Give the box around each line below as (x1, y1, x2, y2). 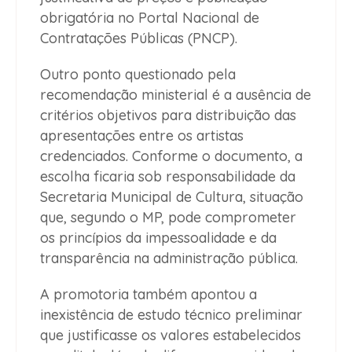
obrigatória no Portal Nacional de (40, 8, 259, 27)
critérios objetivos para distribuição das (40, 105, 296, 124)
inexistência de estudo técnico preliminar (40, 305, 302, 324)
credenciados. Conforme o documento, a (40, 146, 302, 165)
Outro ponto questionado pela (40, 64, 236, 83)
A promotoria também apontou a (40, 284, 257, 303)
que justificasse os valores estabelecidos (40, 325, 301, 344)
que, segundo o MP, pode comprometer (40, 207, 296, 226)
